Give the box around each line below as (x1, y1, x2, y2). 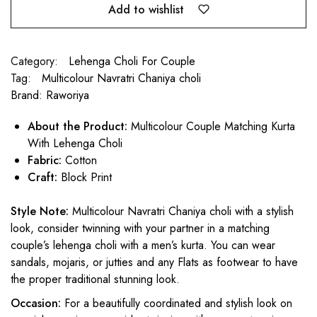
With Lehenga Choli (28, 135, 122, 152)
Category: (11, 53, 58, 70)
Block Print (57, 169, 112, 186)
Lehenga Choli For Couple (69, 53, 195, 70)
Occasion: (11, 295, 61, 312)
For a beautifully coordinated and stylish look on (61, 295, 292, 312)
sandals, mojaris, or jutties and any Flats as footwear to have (11, 254, 298, 271)
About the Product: (28, 118, 127, 135)
